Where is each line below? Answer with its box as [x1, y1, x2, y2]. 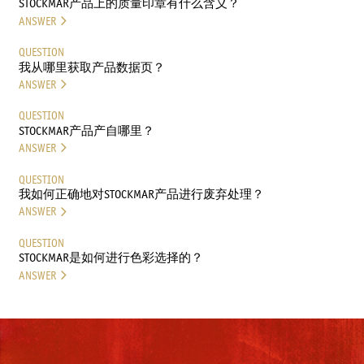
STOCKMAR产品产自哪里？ [18, 123, 154, 137]
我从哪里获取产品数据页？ [18, 59, 165, 74]
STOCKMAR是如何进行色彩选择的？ [18, 250, 203, 265]
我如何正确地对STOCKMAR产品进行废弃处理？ [18, 187, 264, 201]
